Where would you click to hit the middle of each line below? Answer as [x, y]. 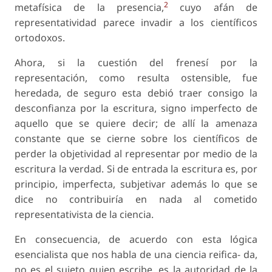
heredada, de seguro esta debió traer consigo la [136, 93]
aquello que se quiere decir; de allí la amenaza [136, 124]
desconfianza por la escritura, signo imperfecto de [136, 108]
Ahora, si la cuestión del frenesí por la [136, 63]
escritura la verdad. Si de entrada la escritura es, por [136, 169]
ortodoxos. [40, 38]
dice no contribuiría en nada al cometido [136, 199]
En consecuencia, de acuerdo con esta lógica [136, 240]
